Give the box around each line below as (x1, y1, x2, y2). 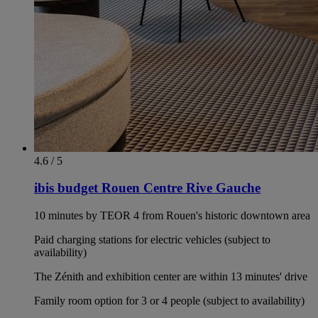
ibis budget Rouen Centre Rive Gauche (34, 180, 261, 196)
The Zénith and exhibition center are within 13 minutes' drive (34, 270, 307, 283)
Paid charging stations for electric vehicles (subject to (34, 234, 270, 246)
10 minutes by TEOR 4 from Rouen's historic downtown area (34, 209, 310, 222)
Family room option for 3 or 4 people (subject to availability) (34, 295, 305, 307)
